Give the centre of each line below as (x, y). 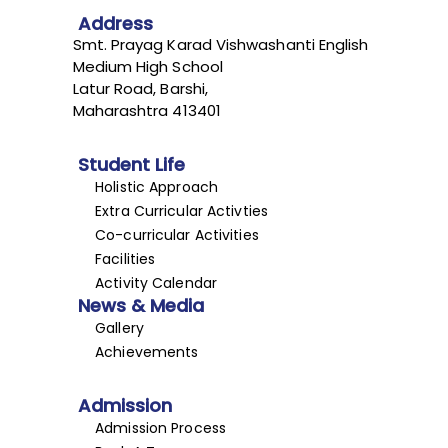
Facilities (125, 258)
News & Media (140, 305)
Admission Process (160, 428)
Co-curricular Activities (177, 234)
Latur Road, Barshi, (140, 89)
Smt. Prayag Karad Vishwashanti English (220, 45)
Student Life (131, 164)
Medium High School (147, 67)
